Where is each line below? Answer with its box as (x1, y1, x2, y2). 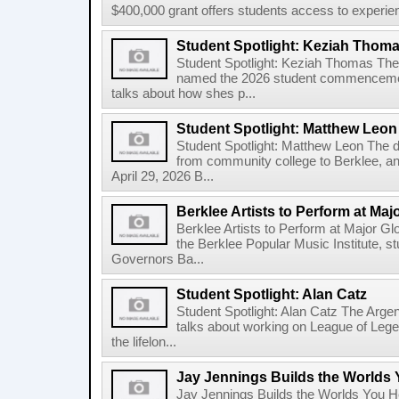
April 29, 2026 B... (111, 169, 214, 183)
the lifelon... (111, 335, 176, 349)
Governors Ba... (111, 252, 204, 266)
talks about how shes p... (111, 86, 256, 101)
